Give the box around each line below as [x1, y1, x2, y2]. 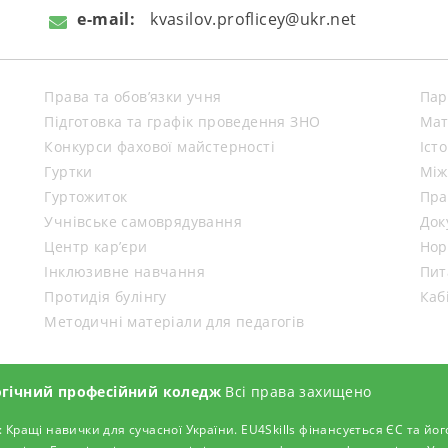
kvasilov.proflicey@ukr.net [150, 8, 357, 30]
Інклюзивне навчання [44, 262, 205, 281]
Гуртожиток [44, 187, 128, 206]
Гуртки [44, 162, 93, 181]
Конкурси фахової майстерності [44, 137, 275, 156]
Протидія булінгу [44, 287, 167, 306]
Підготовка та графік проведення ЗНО [44, 112, 321, 131]
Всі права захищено [221, 382, 372, 401]
